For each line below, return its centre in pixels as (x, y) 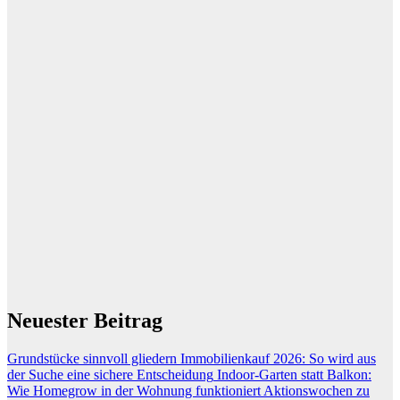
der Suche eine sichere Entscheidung (110, 374)
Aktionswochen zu (317, 390)
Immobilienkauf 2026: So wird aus (278, 358)
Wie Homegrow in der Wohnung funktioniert (134, 390)
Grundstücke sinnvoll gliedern (92, 358)
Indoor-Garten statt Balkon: (294, 374)
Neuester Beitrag (85, 320)
